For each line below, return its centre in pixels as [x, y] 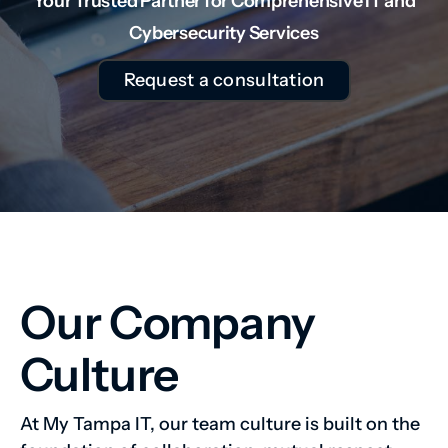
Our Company [168, 323]
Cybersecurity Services [224, 33]
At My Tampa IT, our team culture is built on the [220, 424]
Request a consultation [224, 80]
